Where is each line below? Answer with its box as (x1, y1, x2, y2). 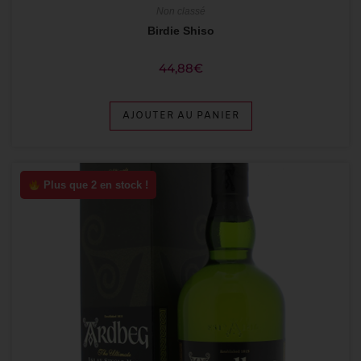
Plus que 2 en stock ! (39, 179, 148, 192)
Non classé (156, 6, 205, 18)
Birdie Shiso (147, 24, 214, 38)
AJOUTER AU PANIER (122, 110, 239, 123)
